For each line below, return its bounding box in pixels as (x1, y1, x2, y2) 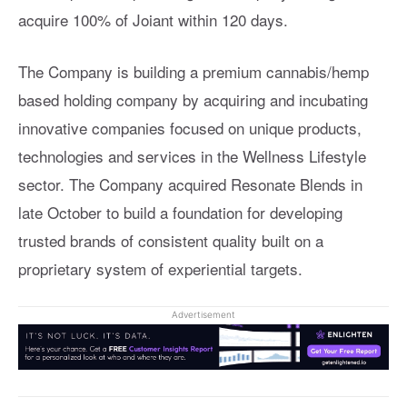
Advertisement (172, 309, 235, 320)
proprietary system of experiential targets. (18, 257, 303, 280)
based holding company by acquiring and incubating (18, 88, 368, 111)
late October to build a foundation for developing (18, 201, 342, 223)
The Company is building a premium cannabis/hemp (18, 60, 369, 83)
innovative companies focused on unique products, (18, 116, 362, 139)
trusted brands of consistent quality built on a (18, 229, 323, 252)
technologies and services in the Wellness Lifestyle (18, 144, 366, 167)
